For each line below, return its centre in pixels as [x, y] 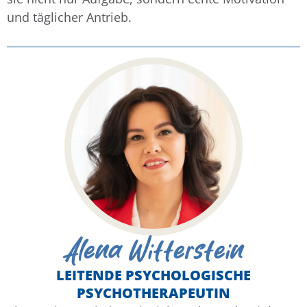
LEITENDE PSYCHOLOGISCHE [153, 275]
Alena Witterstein [153, 251]
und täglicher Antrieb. [69, 17]
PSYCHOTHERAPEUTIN [153, 293]
